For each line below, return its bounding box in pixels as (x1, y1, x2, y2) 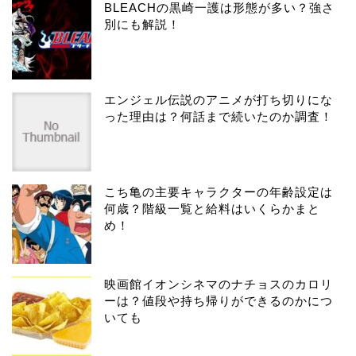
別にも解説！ (104, 17, 180, 31)
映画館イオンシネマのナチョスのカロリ (104, 277, 333, 291)
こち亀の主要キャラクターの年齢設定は (104, 184, 333, 199)
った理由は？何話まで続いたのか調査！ (104, 109, 333, 123)
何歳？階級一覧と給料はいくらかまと (104, 201, 320, 215)
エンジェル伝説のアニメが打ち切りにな (104, 92, 333, 106)
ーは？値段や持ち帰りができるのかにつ (104, 293, 333, 308)
